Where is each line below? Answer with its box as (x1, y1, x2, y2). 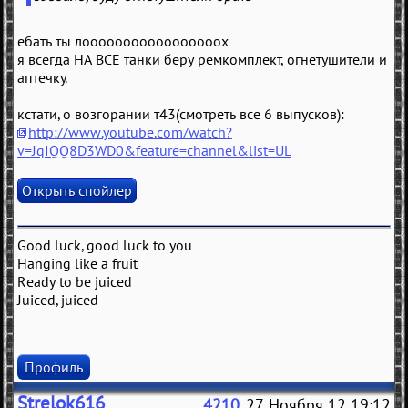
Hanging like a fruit (17, 254, 138, 273)
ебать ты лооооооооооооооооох (17, 32, 229, 51)
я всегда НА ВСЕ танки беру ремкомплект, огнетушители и (17, 50, 387, 69)
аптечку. (17, 68, 67, 87)
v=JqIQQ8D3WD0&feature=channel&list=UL (17, 141, 291, 160)
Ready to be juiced (17, 272, 132, 291)
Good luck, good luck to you (17, 236, 192, 255)
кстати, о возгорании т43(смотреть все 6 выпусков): (17, 105, 344, 124)
